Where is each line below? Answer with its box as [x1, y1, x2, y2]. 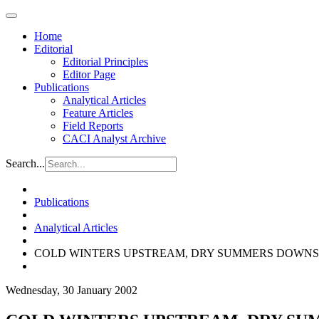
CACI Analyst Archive [63, 132, 166, 145]
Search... [6, 157, 45, 169]
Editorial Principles [63, 56, 148, 68]
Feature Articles [63, 107, 133, 119]
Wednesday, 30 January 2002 [6, 284, 137, 296]
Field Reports [63, 120, 123, 132]
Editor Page [63, 68, 115, 80]
